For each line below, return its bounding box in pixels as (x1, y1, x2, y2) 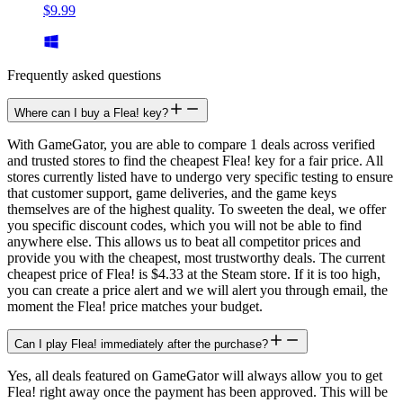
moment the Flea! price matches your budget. (7, 298, 263, 314)
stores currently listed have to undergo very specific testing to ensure (7, 168, 393, 184)
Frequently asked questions (7, 67, 161, 83)
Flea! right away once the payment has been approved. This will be (7, 383, 388, 399)
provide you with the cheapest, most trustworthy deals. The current (7, 249, 385, 265)
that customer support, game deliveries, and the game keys (7, 184, 336, 201)
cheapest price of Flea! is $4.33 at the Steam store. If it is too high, (7, 265, 381, 282)
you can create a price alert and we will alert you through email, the (7, 282, 388, 298)
